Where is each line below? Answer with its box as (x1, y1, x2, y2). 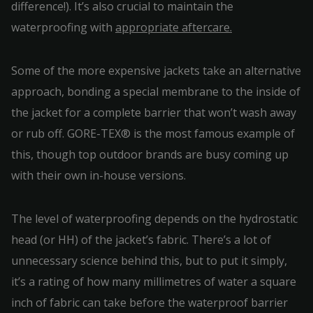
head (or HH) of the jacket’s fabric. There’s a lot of (11, 232, 271, 247)
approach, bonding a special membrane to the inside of (11, 84, 300, 99)
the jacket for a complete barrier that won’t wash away (11, 105, 296, 120)
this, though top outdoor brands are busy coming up (11, 147, 289, 162)
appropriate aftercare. (115, 20, 232, 35)
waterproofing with (11, 20, 115, 35)
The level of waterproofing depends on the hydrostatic (11, 211, 298, 226)
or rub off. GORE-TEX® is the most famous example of (11, 126, 295, 141)
